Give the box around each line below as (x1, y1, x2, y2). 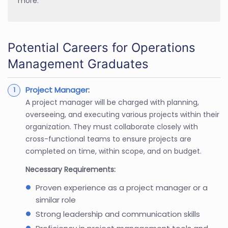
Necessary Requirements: (25, 164, 116, 175)
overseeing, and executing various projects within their (25, 109, 219, 120)
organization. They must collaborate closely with (25, 122, 198, 132)
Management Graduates (8, 56, 149, 72)
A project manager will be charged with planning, (25, 97, 199, 108)
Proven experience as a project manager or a (36, 182, 208, 193)
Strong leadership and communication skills (36, 209, 200, 220)
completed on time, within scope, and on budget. (25, 146, 202, 157)
